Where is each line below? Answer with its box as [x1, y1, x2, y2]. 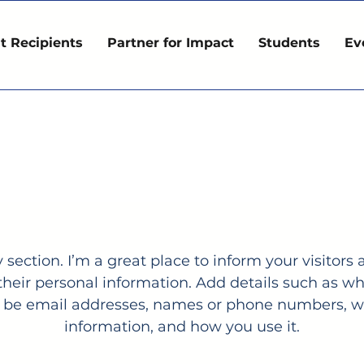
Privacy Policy [52, 122, 312, 166]
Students [258, 35, 320, 50]
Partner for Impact [107, 35, 234, 50]
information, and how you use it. [64, 318, 300, 336]
